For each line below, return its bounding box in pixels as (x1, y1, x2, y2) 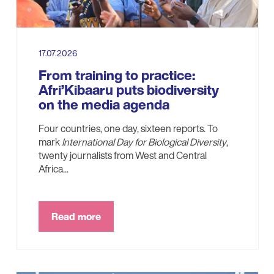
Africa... (38, 161, 68, 176)
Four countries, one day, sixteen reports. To (38, 120, 218, 136)
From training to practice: (38, 65, 195, 85)
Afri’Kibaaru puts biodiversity (38, 80, 219, 100)
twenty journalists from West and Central (38, 147, 207, 163)
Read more (51, 209, 101, 224)
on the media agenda (38, 94, 169, 114)
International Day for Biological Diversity (61, 134, 226, 149)
